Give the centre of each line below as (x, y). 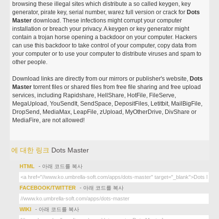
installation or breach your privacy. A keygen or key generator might (101, 29)
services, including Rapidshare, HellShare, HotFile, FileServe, (94, 95)
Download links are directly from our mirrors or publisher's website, (101, 79)
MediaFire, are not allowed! (49, 120)
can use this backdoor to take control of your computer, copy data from (105, 45)
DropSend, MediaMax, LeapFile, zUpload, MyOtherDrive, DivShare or (105, 112)
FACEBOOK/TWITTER (48, 188)
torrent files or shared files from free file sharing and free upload (117, 87)
